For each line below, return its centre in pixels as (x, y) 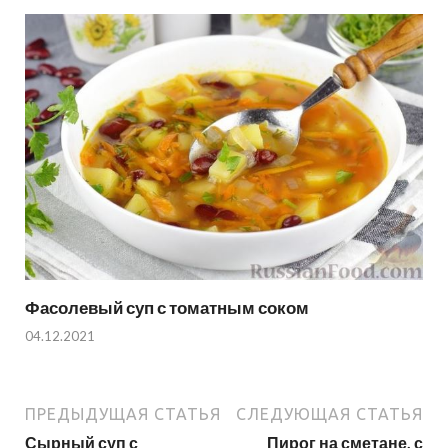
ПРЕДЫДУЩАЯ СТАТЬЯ (123, 414)
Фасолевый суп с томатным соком (167, 307)
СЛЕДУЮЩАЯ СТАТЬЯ (329, 414)
